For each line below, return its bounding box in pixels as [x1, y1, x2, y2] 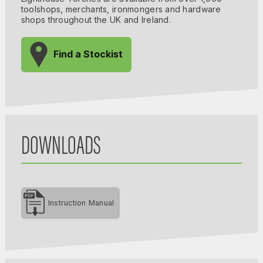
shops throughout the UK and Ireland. [21, 14, 171, 25]
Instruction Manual [48, 198, 114, 207]
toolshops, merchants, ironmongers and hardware [21, 4, 221, 14]
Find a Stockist [53, 48, 123, 60]
